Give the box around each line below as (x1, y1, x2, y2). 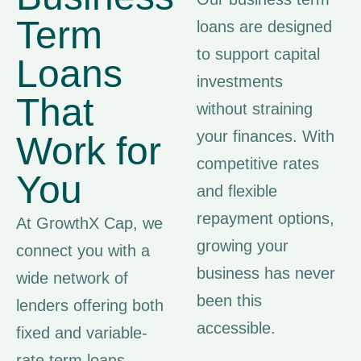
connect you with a (16, 241, 150, 259)
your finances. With (197, 127, 334, 145)
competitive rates (197, 154, 319, 172)
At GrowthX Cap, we (16, 214, 163, 232)
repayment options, (197, 209, 334, 227)
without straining (197, 99, 313, 118)
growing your (197, 236, 288, 255)
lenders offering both (16, 296, 164, 314)
